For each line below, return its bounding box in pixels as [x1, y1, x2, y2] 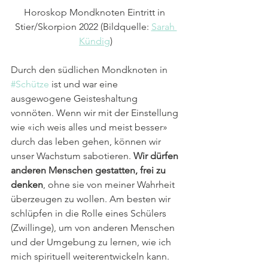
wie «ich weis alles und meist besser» [11, 121, 170, 133]
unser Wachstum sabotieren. [11, 150, 133, 162]
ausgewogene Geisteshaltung [11, 92, 140, 104]
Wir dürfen [133, 150, 181, 162]
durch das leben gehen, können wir [11, 135, 163, 147]
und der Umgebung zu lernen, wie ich [11, 236, 173, 248]
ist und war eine [49, 78, 120, 90]
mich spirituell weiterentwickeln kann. [11, 250, 169, 262]
